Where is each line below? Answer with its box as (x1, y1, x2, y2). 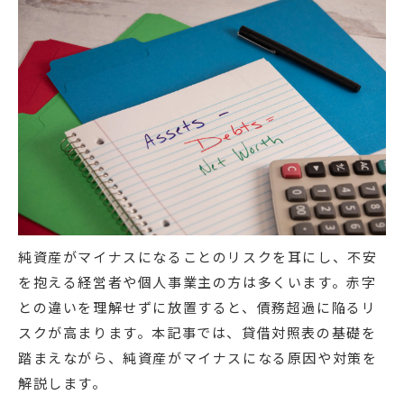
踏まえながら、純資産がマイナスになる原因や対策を (18, 348, 378, 368)
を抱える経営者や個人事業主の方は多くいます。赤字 (18, 272, 377, 292)
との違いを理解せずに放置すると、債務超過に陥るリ (18, 298, 377, 317)
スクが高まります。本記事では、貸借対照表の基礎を (18, 323, 377, 343)
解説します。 (18, 373, 107, 393)
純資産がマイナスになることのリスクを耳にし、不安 (18, 247, 378, 267)
